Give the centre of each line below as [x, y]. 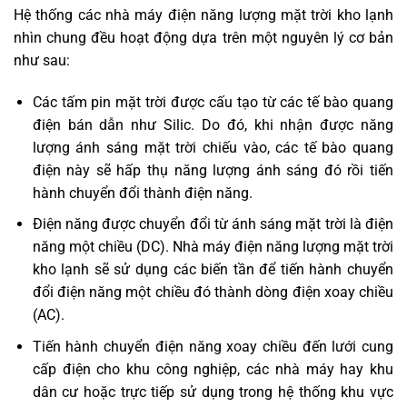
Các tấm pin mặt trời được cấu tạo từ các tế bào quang [213, 102]
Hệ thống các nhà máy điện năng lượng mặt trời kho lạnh [203, 15]
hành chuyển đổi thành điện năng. [142, 193]
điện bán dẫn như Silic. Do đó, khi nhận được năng [213, 124]
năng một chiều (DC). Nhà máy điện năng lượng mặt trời [213, 247]
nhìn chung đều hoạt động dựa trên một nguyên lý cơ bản [203, 38]
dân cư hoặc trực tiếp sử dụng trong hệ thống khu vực [213, 392]
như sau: [42, 60]
